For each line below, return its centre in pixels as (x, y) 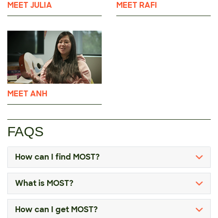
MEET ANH (27, 94)
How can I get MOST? (56, 210)
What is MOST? (44, 183)
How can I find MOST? (57, 157)
